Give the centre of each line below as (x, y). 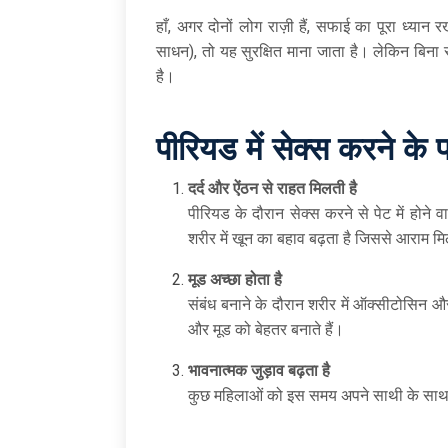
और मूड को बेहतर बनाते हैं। (266, 329)
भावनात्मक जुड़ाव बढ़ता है (259, 370)
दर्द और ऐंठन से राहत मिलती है (272, 188)
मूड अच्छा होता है (235, 279)
